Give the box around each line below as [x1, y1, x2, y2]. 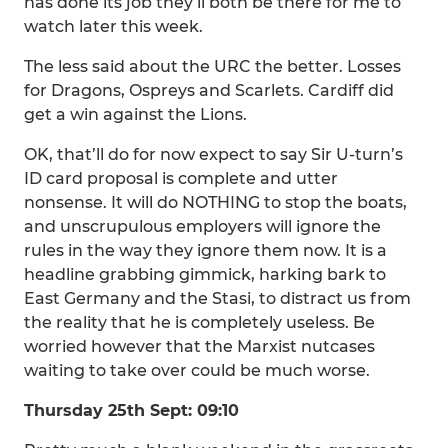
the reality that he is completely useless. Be [24, 313, 375, 332]
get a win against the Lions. [24, 105, 247, 124]
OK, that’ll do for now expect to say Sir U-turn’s [24, 145, 403, 164]
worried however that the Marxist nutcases [24, 337, 375, 356]
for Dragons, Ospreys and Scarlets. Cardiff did [24, 81, 394, 100]
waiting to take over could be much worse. [24, 361, 370, 380]
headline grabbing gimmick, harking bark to [24, 265, 386, 284]
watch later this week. [24, 17, 203, 36]
